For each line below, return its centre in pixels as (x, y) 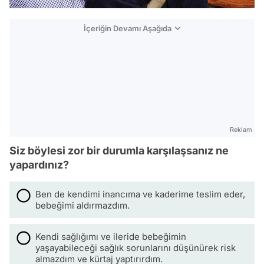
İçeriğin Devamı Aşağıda (128, 29)
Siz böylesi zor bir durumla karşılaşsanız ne (119, 151)
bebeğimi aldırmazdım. (82, 206)
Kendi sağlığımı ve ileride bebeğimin (111, 237)
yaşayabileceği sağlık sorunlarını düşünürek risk (136, 248)
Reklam (241, 130)
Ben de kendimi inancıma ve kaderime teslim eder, (140, 194)
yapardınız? (39, 165)
